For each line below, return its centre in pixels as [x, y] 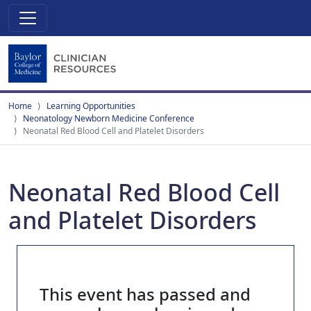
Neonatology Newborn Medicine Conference [109, 118]
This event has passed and [145, 294]
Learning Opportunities [91, 106]
